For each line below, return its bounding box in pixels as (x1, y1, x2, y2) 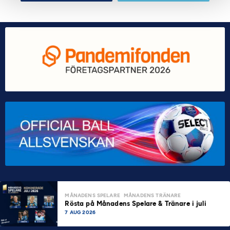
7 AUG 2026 (65, 208, 95, 216)
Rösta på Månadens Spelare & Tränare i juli (65, 199, 208, 207)
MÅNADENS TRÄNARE (124, 191, 181, 199)
